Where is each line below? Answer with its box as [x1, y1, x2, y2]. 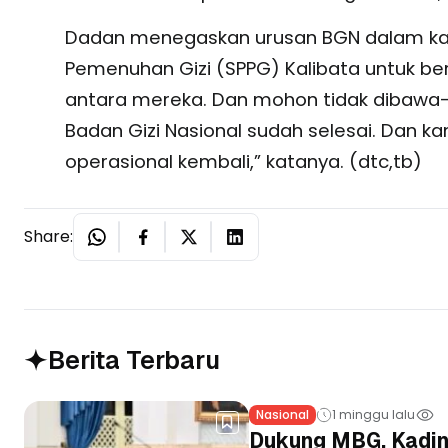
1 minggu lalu [332, 406, 415, 424]
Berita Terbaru [48, 343, 220, 376]
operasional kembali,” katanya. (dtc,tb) [64, 149, 422, 175]
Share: [24, 225, 73, 249]
